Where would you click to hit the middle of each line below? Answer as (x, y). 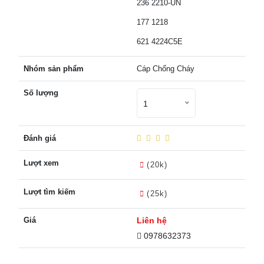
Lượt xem (41, 163)
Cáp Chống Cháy (166, 68)
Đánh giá (40, 138)
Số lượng (41, 93)
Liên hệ (152, 220)
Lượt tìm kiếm (49, 192)
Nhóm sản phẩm (54, 68)
